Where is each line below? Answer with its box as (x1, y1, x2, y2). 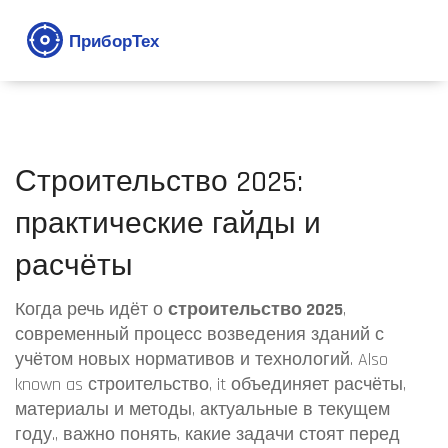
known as (15, 373, 88, 396)
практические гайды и (15, 205, 321, 243)
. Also (350, 348, 388, 371)
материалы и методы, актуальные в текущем (15, 398, 390, 421)
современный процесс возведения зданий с (15, 323, 384, 346)
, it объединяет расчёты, (209, 373, 406, 396)
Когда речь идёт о (15, 298, 168, 321)
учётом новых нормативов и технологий (15, 348, 350, 371)
